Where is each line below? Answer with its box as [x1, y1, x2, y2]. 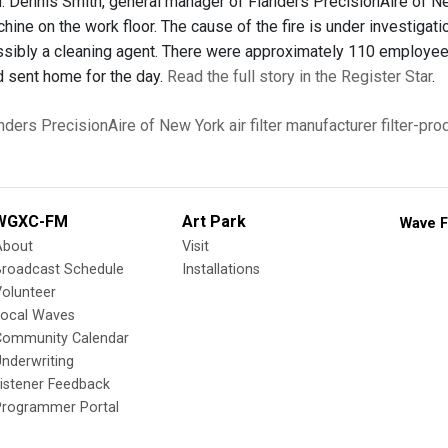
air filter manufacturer [229, 116, 377, 135]
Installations [182, 261, 260, 278]
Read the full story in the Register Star [167, 67, 432, 86]
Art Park [182, 212, 246, 231]
